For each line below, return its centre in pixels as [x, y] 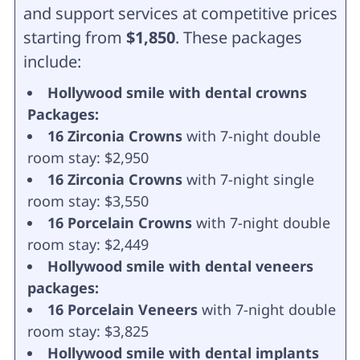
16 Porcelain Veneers [122, 309]
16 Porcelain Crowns [119, 222]
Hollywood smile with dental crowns [177, 92]
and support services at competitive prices [180, 13]
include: [52, 61]
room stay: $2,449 [88, 244]
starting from [74, 37]
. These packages [238, 37]
